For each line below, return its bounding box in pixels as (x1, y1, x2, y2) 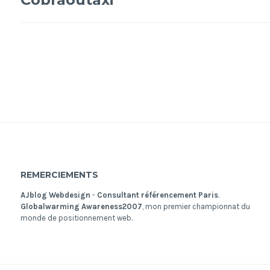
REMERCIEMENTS (20, 169, 98, 180)
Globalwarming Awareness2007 (20, 201, 142, 211)
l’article (19, 37, 108, 66)
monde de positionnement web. (20, 213, 133, 222)
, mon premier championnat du (142, 201, 250, 211)
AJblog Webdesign (20, 190, 90, 199)
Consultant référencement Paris (96, 190, 218, 199)
